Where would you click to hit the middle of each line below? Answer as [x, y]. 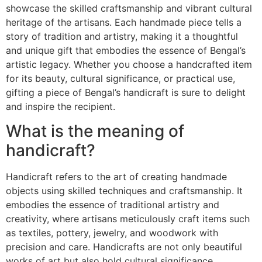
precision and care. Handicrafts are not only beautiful [124, 247]
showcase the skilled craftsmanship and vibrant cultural [129, 8]
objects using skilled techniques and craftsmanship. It [124, 191]
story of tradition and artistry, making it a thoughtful [122, 36]
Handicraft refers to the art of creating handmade [116, 177]
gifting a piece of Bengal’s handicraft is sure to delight [126, 92]
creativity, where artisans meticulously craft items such [128, 219]
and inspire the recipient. [61, 106]
